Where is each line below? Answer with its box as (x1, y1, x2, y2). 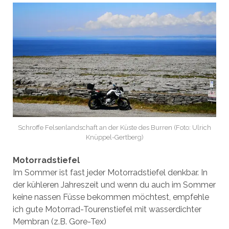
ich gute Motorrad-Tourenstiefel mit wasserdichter (12, 204, 201, 214)
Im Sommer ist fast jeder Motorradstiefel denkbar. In (12, 168, 208, 177)
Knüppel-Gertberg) (85, 133, 144, 141)
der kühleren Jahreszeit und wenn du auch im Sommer (12, 180, 216, 190)
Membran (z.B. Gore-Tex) (12, 217, 106, 226)
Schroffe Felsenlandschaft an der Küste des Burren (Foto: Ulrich (18, 124, 211, 131)
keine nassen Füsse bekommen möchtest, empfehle (12, 192, 209, 202)
